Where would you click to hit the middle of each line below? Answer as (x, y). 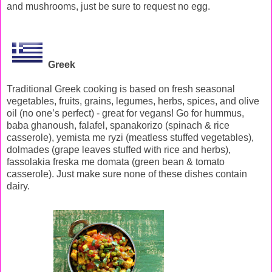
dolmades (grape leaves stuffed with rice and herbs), (119, 150)
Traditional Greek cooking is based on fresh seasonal (121, 89)
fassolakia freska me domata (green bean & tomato (116, 162)
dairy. (18, 186)
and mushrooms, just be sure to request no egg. (108, 7)
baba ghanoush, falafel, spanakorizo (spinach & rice (118, 126)
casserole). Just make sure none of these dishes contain (127, 174)
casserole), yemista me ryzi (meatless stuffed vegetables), (130, 138)
